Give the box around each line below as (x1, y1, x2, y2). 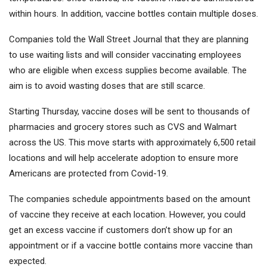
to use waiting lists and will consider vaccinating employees (9, 49, 241, 61)
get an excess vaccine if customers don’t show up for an (9, 225, 232, 236)
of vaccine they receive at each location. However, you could (9, 209, 246, 221)
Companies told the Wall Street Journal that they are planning (9, 34, 249, 45)
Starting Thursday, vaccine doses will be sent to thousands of (9, 106, 250, 117)
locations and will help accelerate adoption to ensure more (9, 153, 238, 164)
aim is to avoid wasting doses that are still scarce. (9, 80, 205, 92)
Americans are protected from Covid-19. (9, 168, 168, 179)
